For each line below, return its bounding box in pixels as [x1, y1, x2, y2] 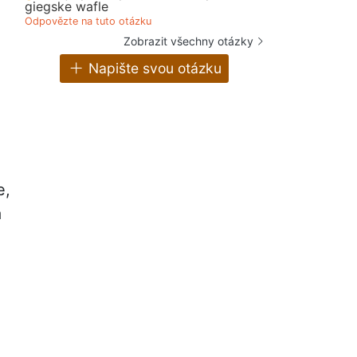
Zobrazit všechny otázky [124, 33, 253, 48]
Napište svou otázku [84, 60, 222, 77]
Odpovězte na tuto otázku [25, 14, 151, 27]
